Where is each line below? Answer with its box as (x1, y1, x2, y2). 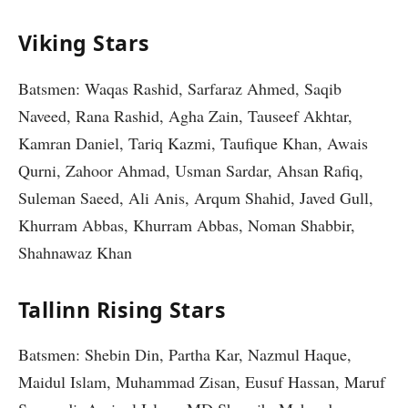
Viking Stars (18, 28, 150, 58)
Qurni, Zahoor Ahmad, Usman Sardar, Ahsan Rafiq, (18, 158, 363, 181)
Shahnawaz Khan (18, 240, 132, 263)
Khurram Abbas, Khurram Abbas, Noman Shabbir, (18, 213, 355, 236)
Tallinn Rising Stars (18, 295, 227, 324)
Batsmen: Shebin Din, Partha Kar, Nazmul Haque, (18, 343, 352, 366)
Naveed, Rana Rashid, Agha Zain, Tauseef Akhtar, (18, 104, 352, 127)
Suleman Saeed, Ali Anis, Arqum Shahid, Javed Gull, (18, 186, 373, 209)
